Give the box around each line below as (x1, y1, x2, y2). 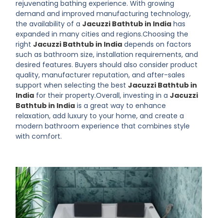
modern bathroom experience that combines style (16, 121, 190, 131)
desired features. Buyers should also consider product (16, 60, 198, 70)
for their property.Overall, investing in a (34, 91, 170, 100)
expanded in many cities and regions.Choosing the (16, 29, 189, 39)
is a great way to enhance (75, 101, 166, 110)
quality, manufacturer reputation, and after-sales (16, 70, 185, 80)
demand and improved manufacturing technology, (16, 9, 191, 18)
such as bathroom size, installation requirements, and (16, 50, 199, 59)
